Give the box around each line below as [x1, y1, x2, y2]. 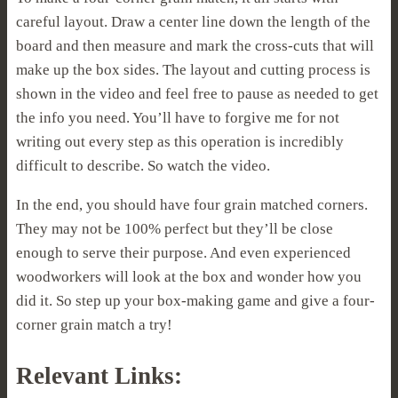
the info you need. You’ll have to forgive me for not [16, 108, 339, 126]
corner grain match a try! [16, 315, 172, 333]
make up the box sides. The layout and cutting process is [16, 60, 370, 78]
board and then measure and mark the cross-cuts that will [16, 36, 374, 54]
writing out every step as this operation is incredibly [16, 132, 344, 150]
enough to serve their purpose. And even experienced [16, 243, 351, 261]
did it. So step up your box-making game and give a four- [16, 291, 375, 309]
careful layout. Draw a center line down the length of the [16, 12, 370, 30]
